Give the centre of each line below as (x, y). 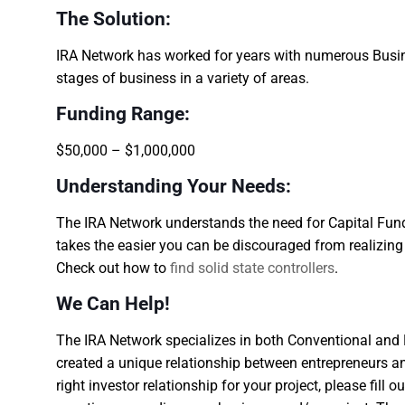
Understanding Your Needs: (174, 186)
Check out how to (113, 268)
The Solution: (113, 19)
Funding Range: (123, 114)
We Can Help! (113, 304)
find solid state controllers (252, 268)
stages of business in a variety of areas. (183, 78)
